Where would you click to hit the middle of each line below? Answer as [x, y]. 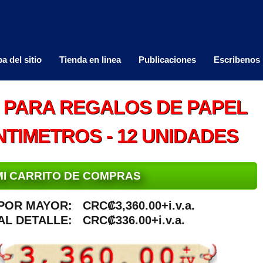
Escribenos [237, 60]
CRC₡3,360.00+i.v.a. [139, 205]
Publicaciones [167, 60]
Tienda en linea [90, 60]
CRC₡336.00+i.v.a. [134, 220]
